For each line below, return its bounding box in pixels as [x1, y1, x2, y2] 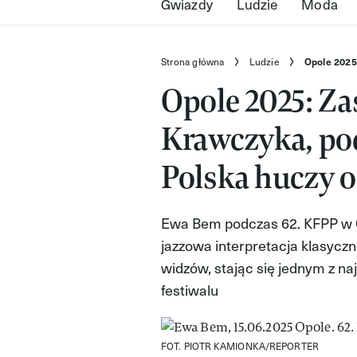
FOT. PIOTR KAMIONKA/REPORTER [161, 339, 319, 353]
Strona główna [161, 55, 225, 69]
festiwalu [161, 280, 218, 300]
